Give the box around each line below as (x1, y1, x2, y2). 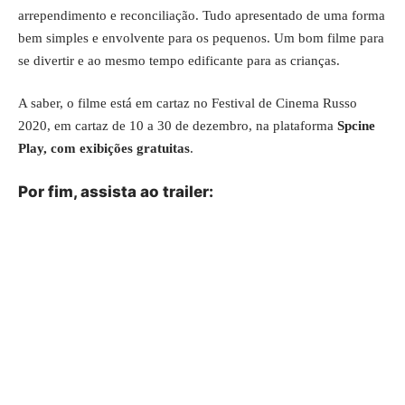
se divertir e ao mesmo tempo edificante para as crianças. (18, 52, 340, 68)
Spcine (334, 118, 375, 134)
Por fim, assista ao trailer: (18, 182, 213, 201)
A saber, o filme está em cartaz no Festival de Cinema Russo (18, 96, 357, 111)
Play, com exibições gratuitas (18, 141, 190, 156)
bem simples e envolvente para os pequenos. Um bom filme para (18, 30, 384, 45)
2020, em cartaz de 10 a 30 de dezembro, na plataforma (18, 118, 334, 134)
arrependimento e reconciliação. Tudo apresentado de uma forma (18, 7, 385, 23)
